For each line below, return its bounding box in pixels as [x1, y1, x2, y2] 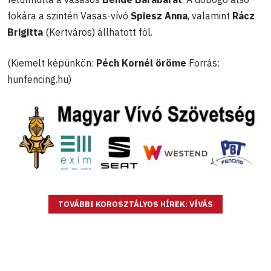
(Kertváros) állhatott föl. [45, 25, 155, 38]
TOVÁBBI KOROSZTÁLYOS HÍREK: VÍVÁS [58, 198, 213, 209]
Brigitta [7, 25, 45, 38]
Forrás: [189, 56, 220, 69]
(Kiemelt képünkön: [7, 56, 96, 69]
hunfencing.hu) [7, 73, 71, 85]
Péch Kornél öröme [96, 56, 189, 69]
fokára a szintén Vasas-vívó [7, 9, 131, 22]
